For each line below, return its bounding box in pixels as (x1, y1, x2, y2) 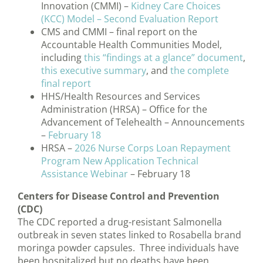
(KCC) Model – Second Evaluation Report (41, 12, 218, 26)
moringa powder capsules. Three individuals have (18, 241, 239, 255)
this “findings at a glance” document (84, 51, 243, 65)
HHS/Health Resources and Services (41, 90, 200, 103)
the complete (170, 64, 229, 77)
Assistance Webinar (41, 167, 128, 181)
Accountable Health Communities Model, (41, 38, 222, 52)
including (41, 51, 84, 65)
